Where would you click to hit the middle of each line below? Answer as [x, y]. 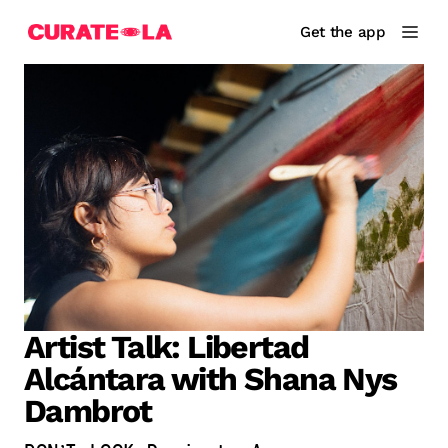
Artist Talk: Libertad [166, 346]
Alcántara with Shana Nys [210, 378]
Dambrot [88, 410]
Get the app [342, 32]
